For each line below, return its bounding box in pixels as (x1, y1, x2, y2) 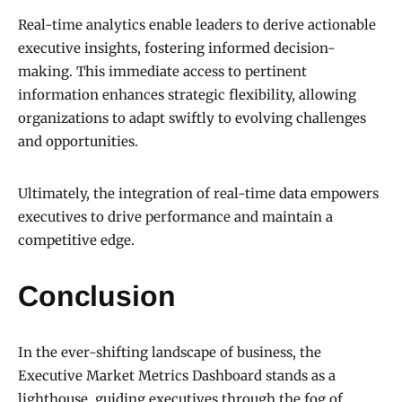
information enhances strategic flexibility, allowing (18, 86, 356, 104)
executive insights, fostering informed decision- (18, 39, 336, 57)
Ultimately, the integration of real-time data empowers (18, 185, 379, 203)
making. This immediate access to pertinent (18, 63, 307, 81)
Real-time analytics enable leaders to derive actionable (18, 16, 376, 34)
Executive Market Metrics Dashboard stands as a (18, 367, 336, 385)
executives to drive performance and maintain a (18, 208, 333, 226)
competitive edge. (18, 232, 135, 249)
